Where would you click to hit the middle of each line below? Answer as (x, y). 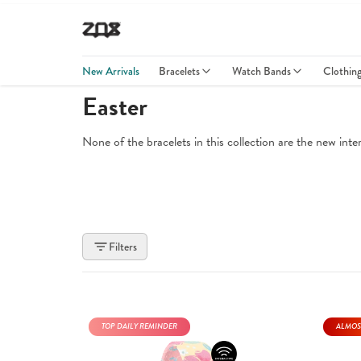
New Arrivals (111, 71)
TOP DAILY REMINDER (139, 326)
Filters (123, 247)
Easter (115, 107)
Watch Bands (261, 71)
